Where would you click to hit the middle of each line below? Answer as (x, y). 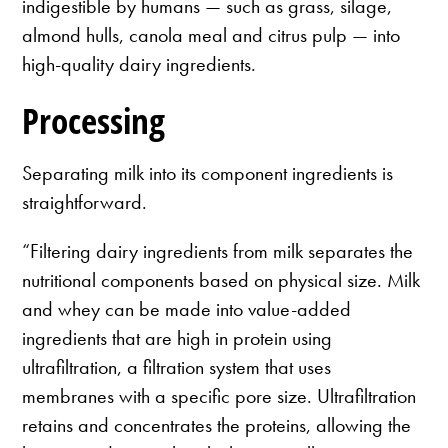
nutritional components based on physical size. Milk (221, 280)
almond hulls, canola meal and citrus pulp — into (211, 34)
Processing (94, 120)
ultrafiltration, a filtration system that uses (177, 367)
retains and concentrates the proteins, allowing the (217, 425)
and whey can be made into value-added (187, 309)
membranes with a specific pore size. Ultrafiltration (219, 396)
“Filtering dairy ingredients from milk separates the (218, 251)
